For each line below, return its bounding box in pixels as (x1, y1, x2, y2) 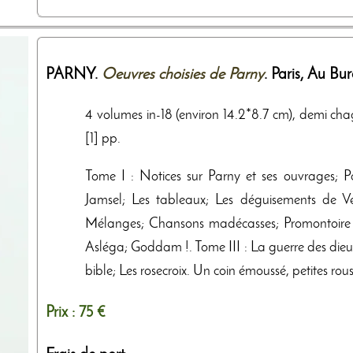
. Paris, (264, 66, 307, 83)
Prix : (46, 304, 79, 321)
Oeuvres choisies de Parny (102, 66, 264, 83)
